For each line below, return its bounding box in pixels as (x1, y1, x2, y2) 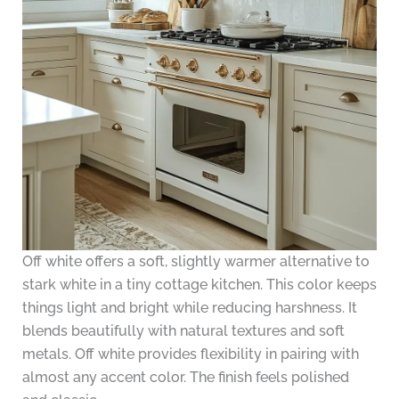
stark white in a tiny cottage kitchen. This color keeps (21, 276, 377, 294)
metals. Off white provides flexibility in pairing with (21, 346, 359, 363)
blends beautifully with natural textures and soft (21, 322, 345, 340)
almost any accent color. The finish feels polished (21, 369, 349, 387)
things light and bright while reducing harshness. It (21, 299, 357, 317)
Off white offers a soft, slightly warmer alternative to (21, 253, 370, 271)
